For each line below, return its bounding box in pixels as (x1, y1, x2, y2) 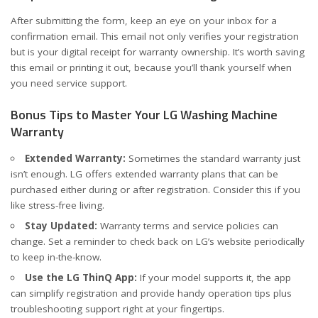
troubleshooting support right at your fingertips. (11, 302, 224, 315)
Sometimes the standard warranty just (125, 151, 300, 165)
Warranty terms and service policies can (97, 219, 278, 232)
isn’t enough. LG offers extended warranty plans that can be (11, 167, 278, 180)
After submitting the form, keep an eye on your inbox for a (11, 13, 277, 27)
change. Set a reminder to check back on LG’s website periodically (11, 234, 305, 248)
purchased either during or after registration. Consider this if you (11, 182, 300, 196)
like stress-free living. (11, 198, 104, 212)
